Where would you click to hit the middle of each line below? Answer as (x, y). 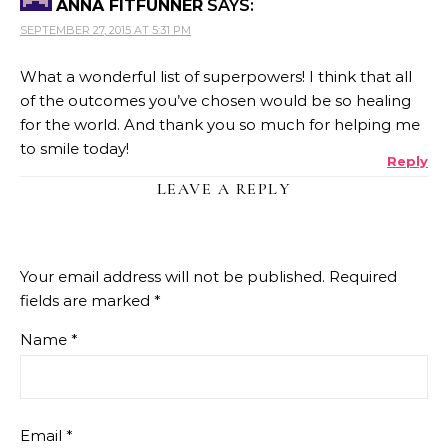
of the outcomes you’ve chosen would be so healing (215, 101)
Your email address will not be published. (172, 277)
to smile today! (74, 149)
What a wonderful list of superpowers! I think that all (216, 77)
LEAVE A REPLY (224, 189)
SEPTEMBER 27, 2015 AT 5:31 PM (105, 30)
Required (363, 277)
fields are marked (87, 301)
